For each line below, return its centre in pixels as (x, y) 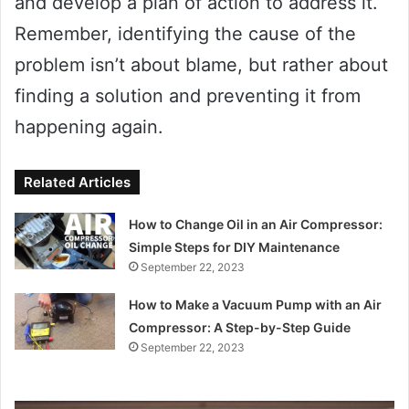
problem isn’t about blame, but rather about (201, 64)
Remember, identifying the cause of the (185, 33)
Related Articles (77, 182)
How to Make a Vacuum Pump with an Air (256, 304)
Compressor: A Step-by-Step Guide (240, 327)
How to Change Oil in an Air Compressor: (256, 224)
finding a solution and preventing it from (188, 95)
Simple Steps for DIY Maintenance (235, 246)
